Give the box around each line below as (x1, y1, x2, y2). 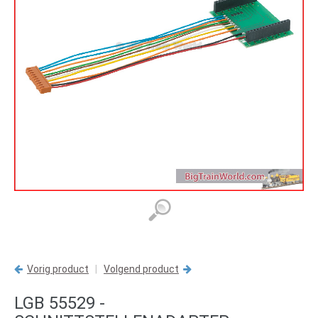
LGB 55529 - (14, 292, 105, 313)
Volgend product (104, 263, 179, 275)
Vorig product (27, 263, 89, 275)
